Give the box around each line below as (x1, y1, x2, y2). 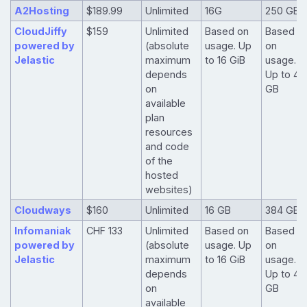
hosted (145, 169, 178, 182)
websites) (145, 184, 193, 196)
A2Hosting (14, 5, 69, 17)
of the (145, 155, 173, 167)
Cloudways (14, 204, 71, 217)
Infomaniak (14, 225, 71, 237)
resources (145, 126, 193, 138)
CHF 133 (86, 225, 123, 237)
